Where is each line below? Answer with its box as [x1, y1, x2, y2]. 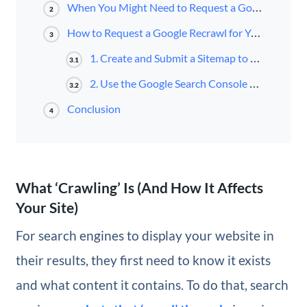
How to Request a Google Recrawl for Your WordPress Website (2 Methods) [66, 26, 251, 40]
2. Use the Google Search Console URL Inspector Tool [90, 77, 250, 90]
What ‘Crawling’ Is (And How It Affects [15, 179, 263, 197]
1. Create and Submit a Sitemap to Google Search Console [90, 51, 251, 65]
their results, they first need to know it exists [15, 251, 271, 268]
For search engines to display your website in [15, 227, 274, 243]
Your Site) [15, 199, 78, 217]
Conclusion [66, 102, 121, 116]
